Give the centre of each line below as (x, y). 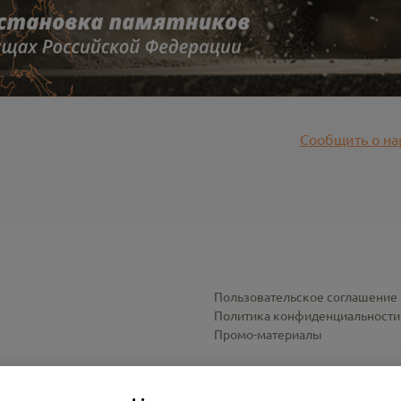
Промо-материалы (268, 333)
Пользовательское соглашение (306, 296)
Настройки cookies (268, 374)
